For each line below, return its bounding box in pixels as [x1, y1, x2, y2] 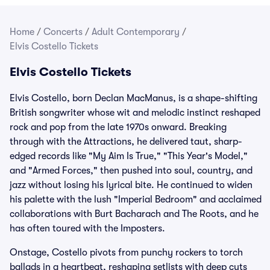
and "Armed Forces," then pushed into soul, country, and [10, 165, 253, 176]
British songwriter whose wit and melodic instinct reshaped [10, 107, 260, 118]
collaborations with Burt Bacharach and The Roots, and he [10, 209, 259, 219]
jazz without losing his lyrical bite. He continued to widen [10, 180, 253, 190]
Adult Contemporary [92, 27, 180, 37]
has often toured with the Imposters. [10, 223, 165, 234]
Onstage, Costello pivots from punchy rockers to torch [10, 247, 243, 258]
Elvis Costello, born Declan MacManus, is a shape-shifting [10, 93, 257, 104]
